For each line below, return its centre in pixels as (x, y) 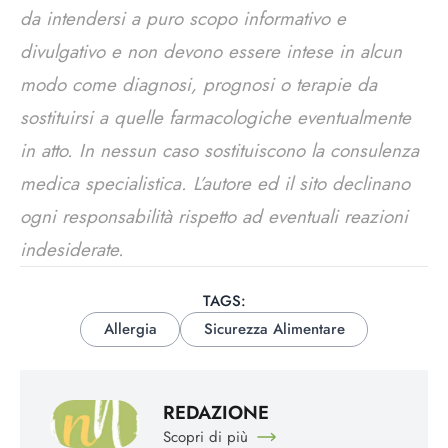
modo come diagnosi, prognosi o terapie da (198, 85)
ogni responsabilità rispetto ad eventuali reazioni (214, 217)
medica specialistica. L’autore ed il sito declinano (215, 184)
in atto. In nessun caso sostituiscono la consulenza (219, 151)
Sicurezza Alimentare (274, 329)
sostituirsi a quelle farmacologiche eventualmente (215, 118)
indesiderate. (72, 250)
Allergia (130, 329)
